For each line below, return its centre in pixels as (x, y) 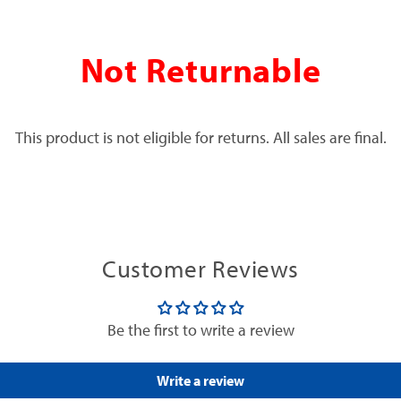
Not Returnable (200, 70)
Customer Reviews (200, 269)
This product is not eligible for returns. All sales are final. (200, 137)
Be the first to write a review (200, 330)
